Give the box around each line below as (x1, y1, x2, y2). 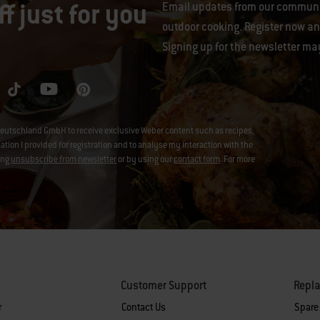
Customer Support (120, 277, 207, 293)
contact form (174, 153, 220, 165)
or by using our (116, 153, 174, 165)
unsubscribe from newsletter (11, 153, 116, 165)
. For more (220, 153, 255, 165)
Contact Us (121, 300, 166, 314)
